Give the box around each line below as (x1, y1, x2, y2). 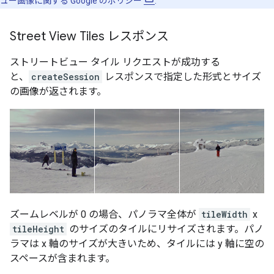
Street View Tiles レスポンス (10, 29, 169, 45)
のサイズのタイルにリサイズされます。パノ (67, 223, 264, 235)
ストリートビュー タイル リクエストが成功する (10, 56, 220, 68)
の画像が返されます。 (10, 86, 106, 98)
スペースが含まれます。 (10, 252, 115, 264)
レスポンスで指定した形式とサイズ (102, 71, 261, 83)
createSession (31, 71, 100, 83)
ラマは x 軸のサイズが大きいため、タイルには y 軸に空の (10, 237, 264, 250)
